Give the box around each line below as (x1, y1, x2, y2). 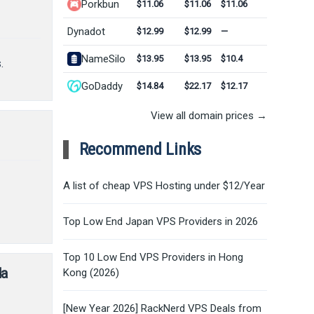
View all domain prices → (150, 109, 267, 122)
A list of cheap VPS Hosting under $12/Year (62, 179, 265, 192)
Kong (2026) (62, 266, 119, 279)
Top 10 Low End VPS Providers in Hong (62, 250, 243, 264)
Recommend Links (78, 139, 202, 159)
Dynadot (67, 25, 105, 38)
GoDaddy (81, 79, 123, 93)
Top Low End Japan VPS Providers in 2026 (62, 214, 258, 228)
